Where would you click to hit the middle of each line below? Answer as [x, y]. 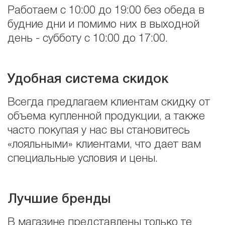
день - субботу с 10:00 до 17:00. [88, 38]
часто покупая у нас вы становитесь [99, 131]
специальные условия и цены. [83, 159]
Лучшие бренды [59, 199]
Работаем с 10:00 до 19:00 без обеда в [106, 10]
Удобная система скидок [88, 79]
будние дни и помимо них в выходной [103, 24]
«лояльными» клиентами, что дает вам [104, 145]
